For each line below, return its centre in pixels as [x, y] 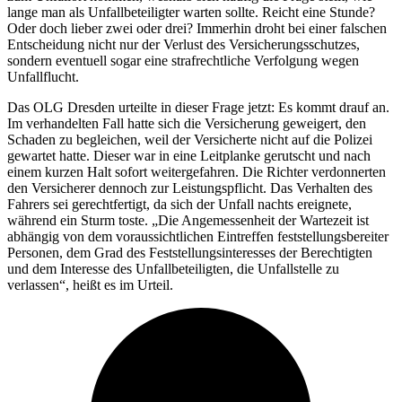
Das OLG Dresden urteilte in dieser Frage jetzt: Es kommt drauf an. [198, 107]
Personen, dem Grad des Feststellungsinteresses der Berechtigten [190, 252]
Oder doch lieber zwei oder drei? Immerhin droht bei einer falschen [197, 28]
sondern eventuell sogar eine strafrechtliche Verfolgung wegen [183, 60]
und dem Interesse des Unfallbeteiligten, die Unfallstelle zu [173, 268]
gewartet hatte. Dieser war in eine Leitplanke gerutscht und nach [189, 155]
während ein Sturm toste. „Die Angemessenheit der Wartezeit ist [188, 220]
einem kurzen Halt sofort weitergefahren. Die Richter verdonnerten [197, 171]
